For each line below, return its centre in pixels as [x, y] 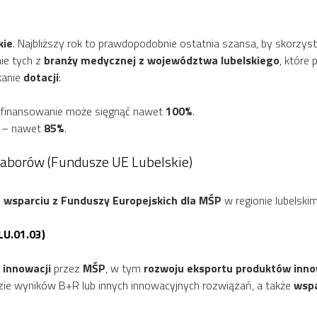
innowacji [28, 268]
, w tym [125, 268]
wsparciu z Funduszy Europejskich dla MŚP [113, 200]
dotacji [41, 77]
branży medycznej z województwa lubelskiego [162, 60]
